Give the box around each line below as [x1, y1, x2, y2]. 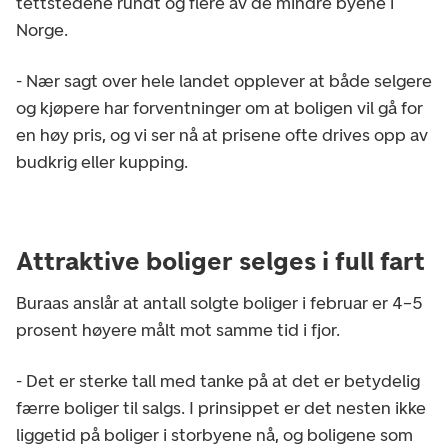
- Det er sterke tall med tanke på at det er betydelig [16, 369, 420, 392]
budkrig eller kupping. [16, 150, 188, 173]
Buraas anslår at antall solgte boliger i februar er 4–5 [16, 291, 423, 314]
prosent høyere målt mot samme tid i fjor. [16, 318, 340, 341]
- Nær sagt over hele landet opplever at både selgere [16, 69, 432, 92]
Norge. [16, 18, 72, 41]
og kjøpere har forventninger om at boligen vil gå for [16, 96, 423, 119]
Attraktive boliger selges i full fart [16, 244, 425, 277]
